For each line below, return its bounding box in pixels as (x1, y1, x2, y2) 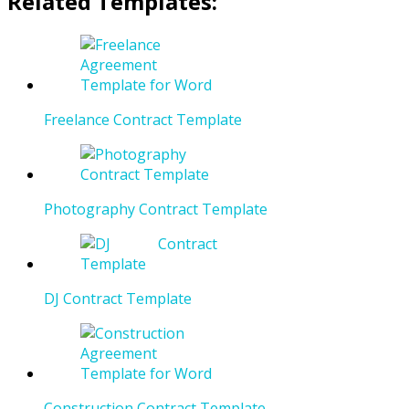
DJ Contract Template (44, 288, 192, 309)
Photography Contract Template (44, 199, 267, 220)
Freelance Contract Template (44, 110, 242, 131)
